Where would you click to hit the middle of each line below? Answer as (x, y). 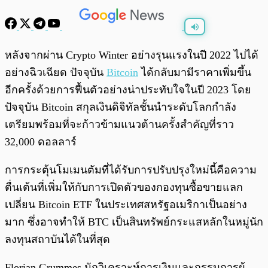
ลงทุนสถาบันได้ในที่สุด (59, 240)
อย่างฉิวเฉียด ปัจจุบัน (56, 73)
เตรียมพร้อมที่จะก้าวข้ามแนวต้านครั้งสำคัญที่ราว (119, 125)
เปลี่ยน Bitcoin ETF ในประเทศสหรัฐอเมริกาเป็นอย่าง (126, 205)
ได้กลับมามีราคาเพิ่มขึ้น (195, 73)
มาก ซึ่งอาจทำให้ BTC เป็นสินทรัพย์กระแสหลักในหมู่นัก (134, 222)
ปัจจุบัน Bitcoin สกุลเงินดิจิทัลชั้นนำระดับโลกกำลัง (121, 107)
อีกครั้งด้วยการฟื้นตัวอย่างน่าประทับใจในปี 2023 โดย (128, 90)
